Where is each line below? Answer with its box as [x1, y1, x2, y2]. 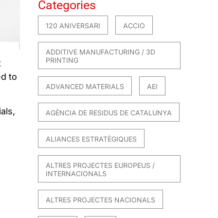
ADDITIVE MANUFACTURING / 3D [46, 48, 156, 56]
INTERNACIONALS [46, 169, 107, 178]
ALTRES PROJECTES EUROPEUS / [46, 161, 155, 170]
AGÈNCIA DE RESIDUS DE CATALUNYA [46, 109, 172, 117]
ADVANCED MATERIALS [46, 82, 125, 91]
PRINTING [46, 56, 79, 65]
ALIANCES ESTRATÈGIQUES [46, 135, 137, 144]
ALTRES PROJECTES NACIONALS [46, 196, 156, 204]
